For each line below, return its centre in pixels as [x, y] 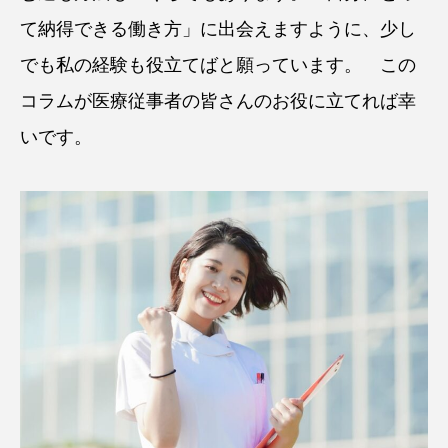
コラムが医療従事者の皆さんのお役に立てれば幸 [218, 101]
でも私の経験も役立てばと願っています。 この [218, 65]
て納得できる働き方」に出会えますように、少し [218, 29]
